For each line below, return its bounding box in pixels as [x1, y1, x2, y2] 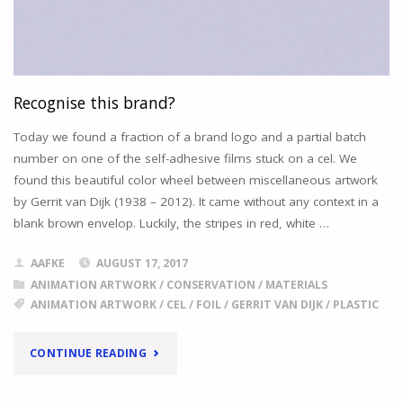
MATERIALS [264, 277, 327, 293]
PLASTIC [332, 297, 379, 313]
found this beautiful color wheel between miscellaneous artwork [13, 171, 378, 188]
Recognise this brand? [13, 91, 175, 113]
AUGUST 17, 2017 [95, 255, 188, 272]
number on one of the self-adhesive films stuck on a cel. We [13, 149, 357, 166]
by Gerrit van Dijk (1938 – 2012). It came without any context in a [13, 193, 379, 210]
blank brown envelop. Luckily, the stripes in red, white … [13, 214, 329, 231]
